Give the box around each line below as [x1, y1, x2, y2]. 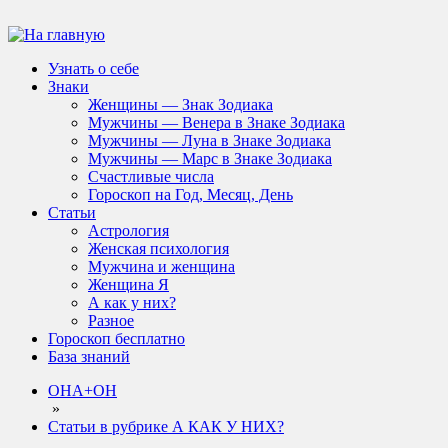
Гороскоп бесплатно [48, 330, 185, 347]
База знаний [48, 348, 130, 365]
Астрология [88, 222, 169, 239]
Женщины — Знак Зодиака [88, 96, 273, 113]
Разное [88, 312, 134, 329]
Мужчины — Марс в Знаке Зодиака [88, 150, 332, 167]
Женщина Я [88, 276, 169, 293]
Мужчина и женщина [88, 258, 235, 275]
